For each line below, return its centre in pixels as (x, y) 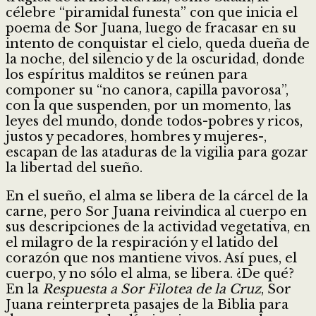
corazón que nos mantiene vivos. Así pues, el (151, 258)
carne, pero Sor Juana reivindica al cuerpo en (156, 211)
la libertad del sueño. (74, 168)
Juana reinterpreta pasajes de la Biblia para (147, 304)
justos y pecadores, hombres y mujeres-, (136, 136)
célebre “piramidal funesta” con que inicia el (152, 12)
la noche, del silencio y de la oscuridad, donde (155, 59)
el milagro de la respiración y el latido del (142, 242)
